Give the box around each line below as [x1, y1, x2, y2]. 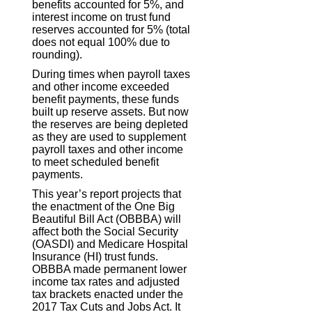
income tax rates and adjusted [32, 275, 180, 288]
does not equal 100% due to [32, 36, 171, 48]
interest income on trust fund [32, 10, 171, 23]
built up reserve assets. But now [32, 105, 189, 118]
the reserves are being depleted [32, 118, 189, 130]
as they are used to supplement [32, 130, 187, 143]
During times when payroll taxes [32, 68, 191, 80]
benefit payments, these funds [32, 93, 180, 105]
